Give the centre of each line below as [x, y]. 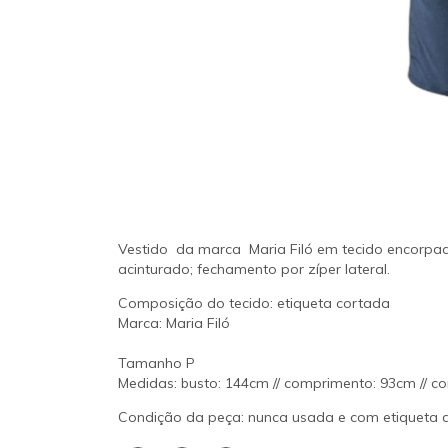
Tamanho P [156, 362]
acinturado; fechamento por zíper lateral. [254, 268]
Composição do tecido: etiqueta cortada [254, 302]
